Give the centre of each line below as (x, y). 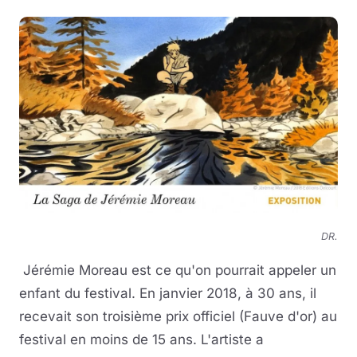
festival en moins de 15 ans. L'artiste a (141, 340)
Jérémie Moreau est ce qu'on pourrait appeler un (178, 271)
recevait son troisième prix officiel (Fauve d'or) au (178, 317)
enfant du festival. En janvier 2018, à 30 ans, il (168, 294)
